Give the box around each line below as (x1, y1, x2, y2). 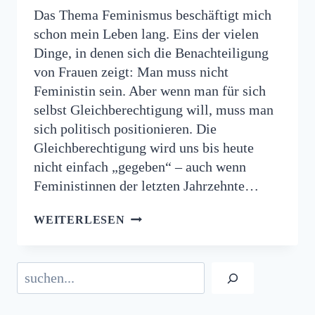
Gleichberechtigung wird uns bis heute (34, 140, 254, 155)
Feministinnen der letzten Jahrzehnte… (34, 178, 259, 193)
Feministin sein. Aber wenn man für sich (34, 83, 266, 98)
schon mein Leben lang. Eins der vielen (34, 26, 259, 41)
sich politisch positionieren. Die (34, 121, 217, 136)
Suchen (16, 263, 58, 278)
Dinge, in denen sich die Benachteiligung (34, 45, 269, 60)
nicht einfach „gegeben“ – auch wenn (34, 159, 246, 174)
